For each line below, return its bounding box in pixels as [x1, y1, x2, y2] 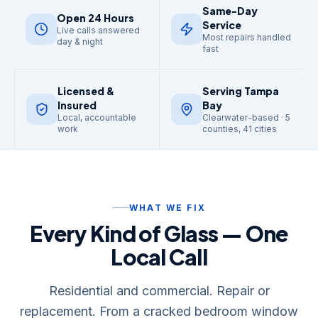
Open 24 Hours [57, 11, 134, 24]
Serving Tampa [202, 84, 279, 97]
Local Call [111, 243, 207, 270]
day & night [57, 35, 103, 47]
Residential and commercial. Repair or [48, 283, 270, 298]
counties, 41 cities [202, 124, 277, 134]
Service [202, 18, 241, 31]
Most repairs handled [202, 32, 291, 43]
